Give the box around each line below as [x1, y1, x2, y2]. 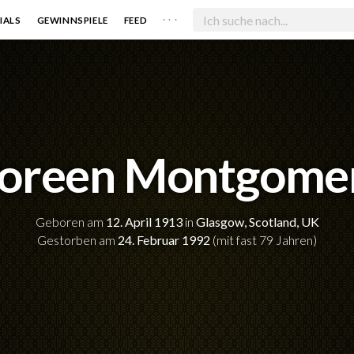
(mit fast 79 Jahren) [210, 232, 317, 248]
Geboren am [35, 214, 106, 230]
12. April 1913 [105, 214, 183, 230]
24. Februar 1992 [118, 232, 210, 248]
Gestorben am [37, 232, 118, 248]
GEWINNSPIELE [36, 14, 108, 25]
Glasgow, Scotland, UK [195, 214, 319, 230]
